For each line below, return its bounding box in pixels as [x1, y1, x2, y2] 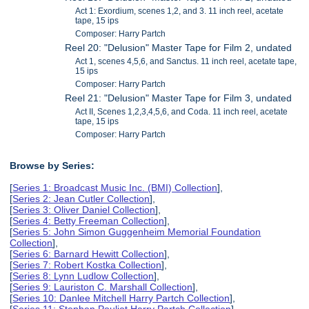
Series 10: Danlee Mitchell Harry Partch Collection [12, 292, 230, 303]
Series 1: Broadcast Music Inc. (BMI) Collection [12, 181, 218, 193]
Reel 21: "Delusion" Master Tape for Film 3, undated [65, 92, 292, 103]
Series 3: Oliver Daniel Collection [12, 203, 156, 215]
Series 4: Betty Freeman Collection [12, 215, 165, 226]
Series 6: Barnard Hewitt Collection [12, 248, 165, 259]
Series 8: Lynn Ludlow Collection [12, 270, 154, 281]
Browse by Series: [10, 159, 95, 171]
